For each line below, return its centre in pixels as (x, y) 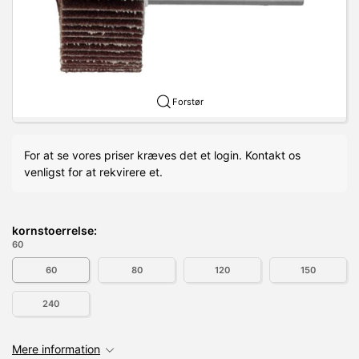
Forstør (188, 101)
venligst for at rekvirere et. (93, 171)
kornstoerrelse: (54, 230)
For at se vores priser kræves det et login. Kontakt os (162, 155)
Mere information (56, 349)
